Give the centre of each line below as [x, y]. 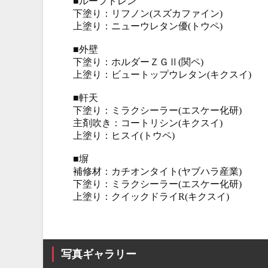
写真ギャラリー [99, 254]
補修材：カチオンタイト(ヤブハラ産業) [157, 171]
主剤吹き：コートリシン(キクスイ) [148, 123]
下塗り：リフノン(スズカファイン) [148, 13]
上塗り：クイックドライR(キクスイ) [151, 197]
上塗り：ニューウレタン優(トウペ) [148, 26]
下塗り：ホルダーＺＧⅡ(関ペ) [138, 62]
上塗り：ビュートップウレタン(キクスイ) [162, 74]
